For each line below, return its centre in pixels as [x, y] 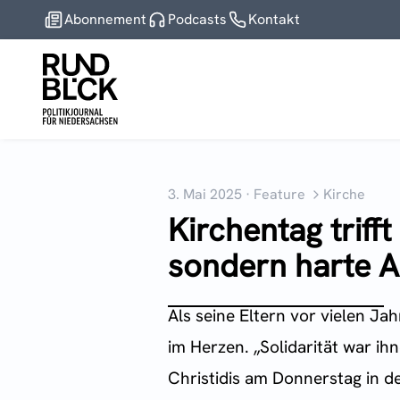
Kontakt [274, 19]
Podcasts [197, 19]
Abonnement [105, 19]
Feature [279, 195]
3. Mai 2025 [205, 195]
